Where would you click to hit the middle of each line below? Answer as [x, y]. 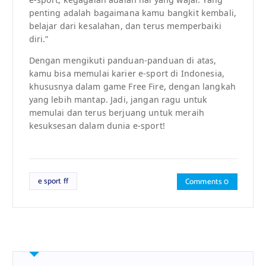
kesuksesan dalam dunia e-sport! [97, 126]
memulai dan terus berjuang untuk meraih [116, 113]
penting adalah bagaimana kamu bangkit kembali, [132, 13]
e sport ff [53, 181]
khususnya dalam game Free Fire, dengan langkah [132, 87]
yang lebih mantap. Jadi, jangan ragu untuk [118, 100]
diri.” [39, 39]
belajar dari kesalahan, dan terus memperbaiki [125, 26]
